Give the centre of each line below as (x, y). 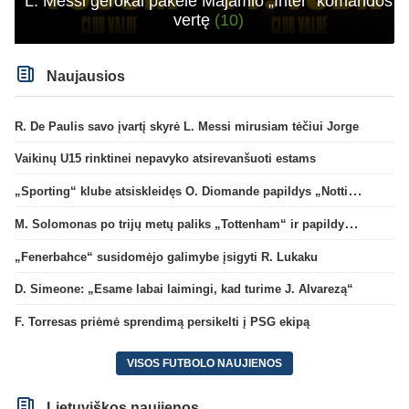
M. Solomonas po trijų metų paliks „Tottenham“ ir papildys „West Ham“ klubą (351, 223)
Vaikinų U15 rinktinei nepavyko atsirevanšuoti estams (165, 159)
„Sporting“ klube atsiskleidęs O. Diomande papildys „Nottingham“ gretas (355, 191)
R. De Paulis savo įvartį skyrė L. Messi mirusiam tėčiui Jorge (187, 126)
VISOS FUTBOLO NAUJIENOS (204, 363)
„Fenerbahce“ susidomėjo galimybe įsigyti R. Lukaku (166, 257)
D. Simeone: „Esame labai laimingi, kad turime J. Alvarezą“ (184, 289)
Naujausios (84, 76)
